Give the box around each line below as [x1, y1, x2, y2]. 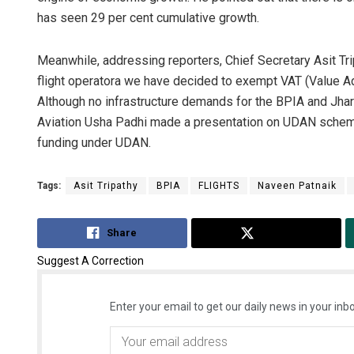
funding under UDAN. [37, 135, 151, 151]
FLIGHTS [198, 180, 239, 192]
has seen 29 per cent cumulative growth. [37, 10, 259, 26]
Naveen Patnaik [258, 180, 337, 192]
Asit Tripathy [73, 180, 138, 192]
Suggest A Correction [37, 254, 144, 267]
